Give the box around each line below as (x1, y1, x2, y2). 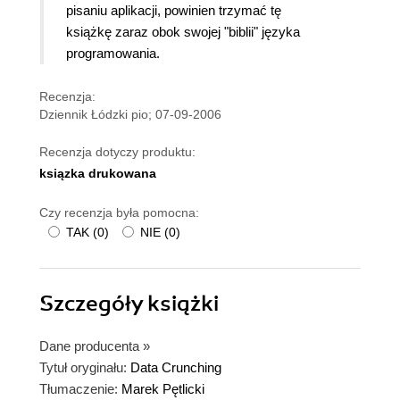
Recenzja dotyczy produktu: (39, 144, 196, 159)
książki (147, 289, 219, 317)
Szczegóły (39, 289, 147, 317)
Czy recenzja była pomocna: (39, 204, 199, 220)
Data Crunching (130, 359, 221, 375)
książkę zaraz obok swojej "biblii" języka (66, 23, 300, 39)
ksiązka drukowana (39, 165, 156, 180)
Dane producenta (39, 337, 139, 354)
